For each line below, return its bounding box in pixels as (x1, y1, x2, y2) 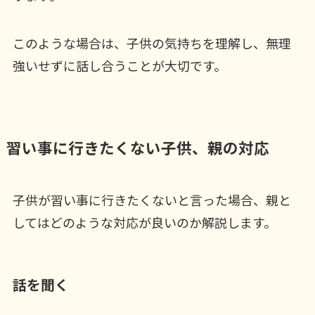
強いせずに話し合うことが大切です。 (12, 56, 226, 75)
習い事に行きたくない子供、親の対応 (6, 136, 269, 159)
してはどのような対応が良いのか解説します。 (12, 213, 276, 232)
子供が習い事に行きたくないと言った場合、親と (12, 191, 291, 210)
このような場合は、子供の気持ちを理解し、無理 (12, 34, 291, 53)
